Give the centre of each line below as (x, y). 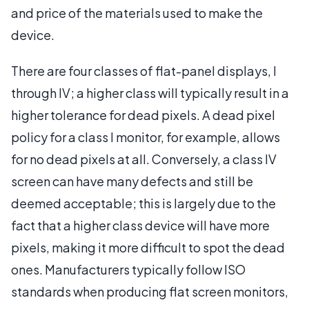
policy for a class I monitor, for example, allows (146, 137)
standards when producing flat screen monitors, (150, 291)
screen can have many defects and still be (132, 181)
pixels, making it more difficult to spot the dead (148, 247)
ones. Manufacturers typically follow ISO (128, 269)
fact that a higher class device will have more (140, 225)
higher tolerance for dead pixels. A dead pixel (143, 114)
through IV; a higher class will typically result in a (150, 92)
